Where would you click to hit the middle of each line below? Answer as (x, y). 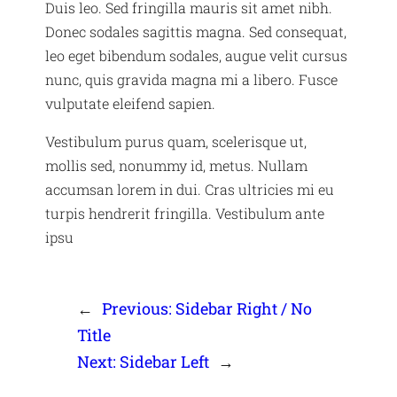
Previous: (137, 309)
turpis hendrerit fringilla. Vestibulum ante (185, 214)
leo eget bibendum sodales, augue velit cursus (197, 56)
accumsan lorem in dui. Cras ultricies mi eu (190, 190)
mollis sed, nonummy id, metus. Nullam (177, 166)
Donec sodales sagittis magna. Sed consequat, (196, 32)
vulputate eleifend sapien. (131, 104)
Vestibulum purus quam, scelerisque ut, (176, 142)
